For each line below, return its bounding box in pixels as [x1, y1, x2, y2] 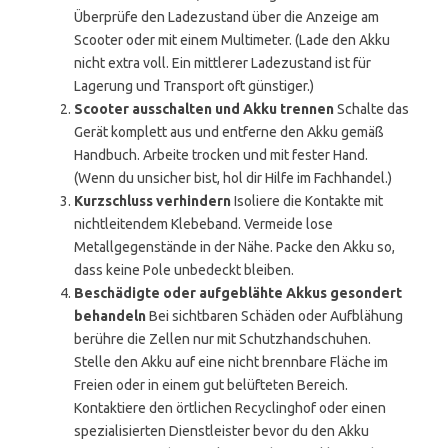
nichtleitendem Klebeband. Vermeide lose [74, 216, 333, 232]
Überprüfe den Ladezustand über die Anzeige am [74, 9, 379, 25]
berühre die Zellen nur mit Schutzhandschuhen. [74, 331, 371, 347]
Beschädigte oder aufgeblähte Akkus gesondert [74, 285, 402, 301]
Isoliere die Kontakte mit [231, 193, 383, 209]
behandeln [74, 308, 146, 324]
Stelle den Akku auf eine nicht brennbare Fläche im [74, 354, 388, 370]
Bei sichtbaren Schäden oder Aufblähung [146, 308, 403, 324]
